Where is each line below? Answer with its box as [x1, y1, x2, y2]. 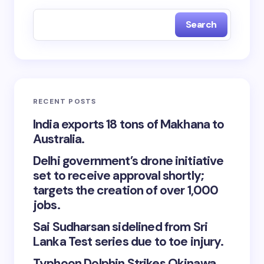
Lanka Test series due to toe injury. [33, 233, 223, 250]
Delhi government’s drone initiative [33, 152, 224, 169]
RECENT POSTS [33, 96, 97, 106]
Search [185, 18, 217, 31]
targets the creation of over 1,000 [33, 181, 219, 199]
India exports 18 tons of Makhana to [33, 115, 225, 133]
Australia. [33, 130, 85, 147]
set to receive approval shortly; [33, 167, 204, 184]
